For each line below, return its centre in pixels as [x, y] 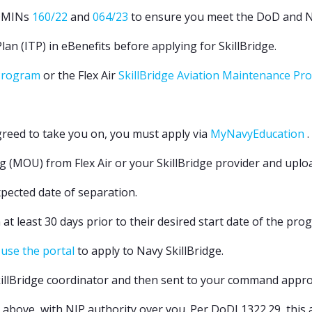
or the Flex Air [79, 75]
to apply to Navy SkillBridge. [149, 251]
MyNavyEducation [257, 134]
